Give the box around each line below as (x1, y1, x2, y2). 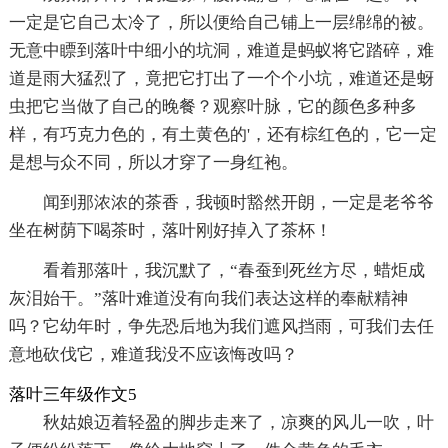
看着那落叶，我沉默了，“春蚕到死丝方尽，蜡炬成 (42, 260, 425, 280)
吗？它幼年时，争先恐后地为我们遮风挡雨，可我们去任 (8, 316, 434, 336)
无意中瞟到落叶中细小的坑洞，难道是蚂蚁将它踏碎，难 (8, 40, 434, 60)
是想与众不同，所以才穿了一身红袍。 (8, 152, 298, 172)
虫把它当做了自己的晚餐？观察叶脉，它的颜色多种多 (8, 96, 417, 116)
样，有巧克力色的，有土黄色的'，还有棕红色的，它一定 (8, 124, 437, 144)
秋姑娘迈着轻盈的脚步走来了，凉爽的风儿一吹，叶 (42, 412, 434, 432)
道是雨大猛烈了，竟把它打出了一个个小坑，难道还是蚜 (8, 68, 434, 88)
